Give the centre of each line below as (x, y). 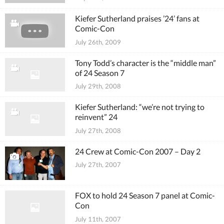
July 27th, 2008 (98, 130)
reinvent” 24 (96, 117)
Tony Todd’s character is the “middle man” (145, 62)
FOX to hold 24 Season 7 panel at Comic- (145, 195)
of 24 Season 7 (100, 72)
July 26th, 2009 (98, 42)
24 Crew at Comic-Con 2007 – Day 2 (138, 151)
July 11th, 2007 (98, 219)
